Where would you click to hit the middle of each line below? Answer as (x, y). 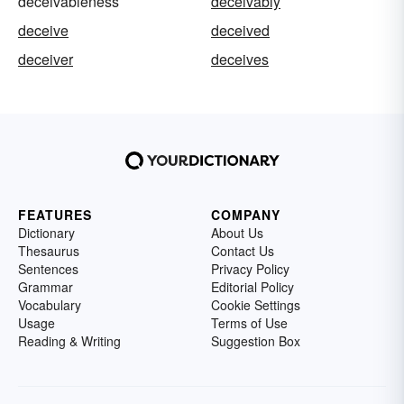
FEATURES (55, 214)
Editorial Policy (252, 286)
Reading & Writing (69, 340)
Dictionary (46, 232)
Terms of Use (249, 322)
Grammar (46, 286)
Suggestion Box (256, 340)
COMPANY (246, 214)
